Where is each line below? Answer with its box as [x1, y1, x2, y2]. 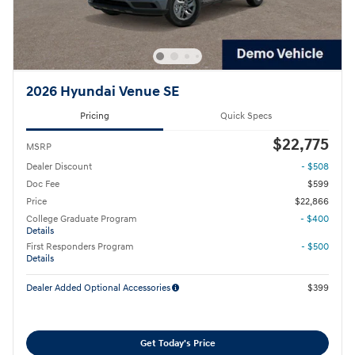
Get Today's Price [139, 337, 216, 349]
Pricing [80, 109, 109, 122]
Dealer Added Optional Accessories [26, 282, 170, 295]
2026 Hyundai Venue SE [26, 83, 179, 101]
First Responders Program [26, 241, 134, 254]
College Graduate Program [26, 213, 137, 226]
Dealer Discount [26, 161, 92, 174]
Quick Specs [220, 109, 272, 122]
